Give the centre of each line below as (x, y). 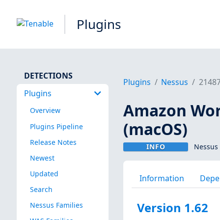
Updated (44, 173)
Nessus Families (56, 205)
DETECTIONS (48, 75)
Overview (45, 110)
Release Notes (53, 142)
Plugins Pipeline (56, 126)
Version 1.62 (172, 208)
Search (41, 189)
